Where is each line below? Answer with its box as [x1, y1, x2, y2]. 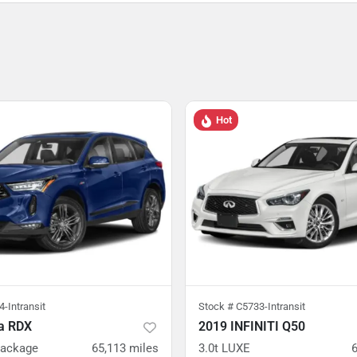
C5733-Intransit [236, 300, 305, 312]
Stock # [198, 300, 236, 312]
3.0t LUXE [198, 341, 250, 355]
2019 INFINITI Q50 [198, 319, 305, 334]
